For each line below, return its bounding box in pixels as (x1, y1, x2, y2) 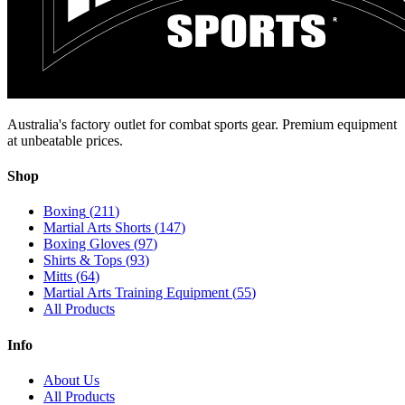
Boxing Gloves (43, 236, 130, 252)
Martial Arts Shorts (43, 220, 151, 236)
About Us (43, 372, 99, 388)
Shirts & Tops (43, 252, 122, 268)
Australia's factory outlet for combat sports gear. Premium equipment (7, 116, 397, 132)
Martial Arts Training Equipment (43, 285, 229, 301)
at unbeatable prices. (7, 132, 123, 148)
